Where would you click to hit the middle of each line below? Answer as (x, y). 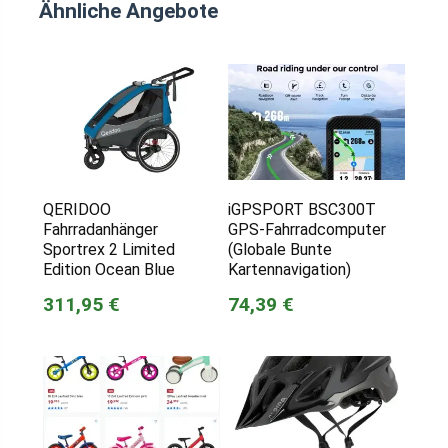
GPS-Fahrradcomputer (306, 230)
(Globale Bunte (279, 250)
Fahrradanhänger (100, 230)
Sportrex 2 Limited (108, 250)
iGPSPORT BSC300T (301, 210)
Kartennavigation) (289, 270)
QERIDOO (76, 210)
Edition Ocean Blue (108, 270)
